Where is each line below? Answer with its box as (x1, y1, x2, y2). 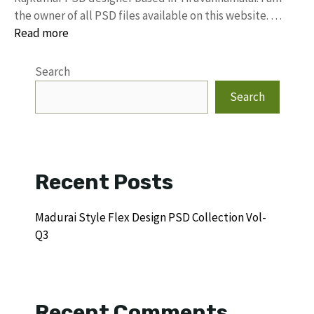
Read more (14, 25, 69, 41)
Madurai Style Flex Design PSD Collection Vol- (35, 209, 266, 225)
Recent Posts (35, 169, 173, 195)
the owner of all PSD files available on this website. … (14, 7, 282, 23)
